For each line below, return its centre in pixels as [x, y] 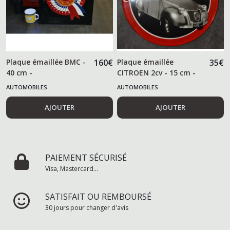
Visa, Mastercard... [72, 169]
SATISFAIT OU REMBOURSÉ [98, 197]
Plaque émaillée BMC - [46, 62]
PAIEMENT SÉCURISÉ [86, 158]
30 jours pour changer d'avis [87, 208]
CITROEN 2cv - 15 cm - [157, 73]
